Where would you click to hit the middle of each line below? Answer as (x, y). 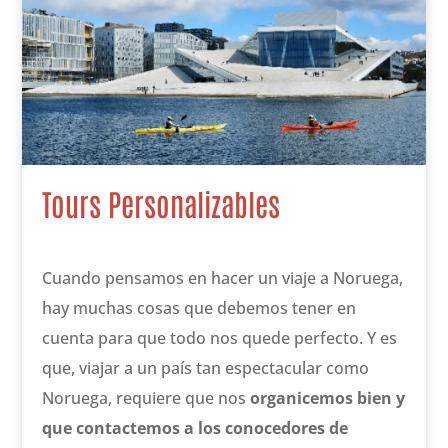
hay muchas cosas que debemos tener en (199, 308)
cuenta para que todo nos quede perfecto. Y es (220, 338)
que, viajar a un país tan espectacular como (206, 368)
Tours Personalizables (161, 203)
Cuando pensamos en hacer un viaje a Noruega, (223, 278)
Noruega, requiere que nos (146, 398)
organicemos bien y (328, 398)
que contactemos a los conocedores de (195, 428)
